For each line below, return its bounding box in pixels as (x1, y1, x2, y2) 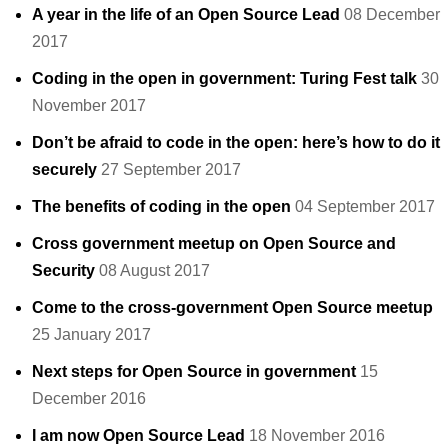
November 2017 (32, 96, 146, 114)
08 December (344, 5, 440, 23)
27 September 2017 (101, 160, 241, 178)
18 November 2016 (249, 426, 385, 444)
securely (32, 160, 97, 178)
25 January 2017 (32, 325, 151, 343)
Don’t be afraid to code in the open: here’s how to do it (32, 133, 440, 151)
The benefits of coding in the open (32, 197, 291, 215)
